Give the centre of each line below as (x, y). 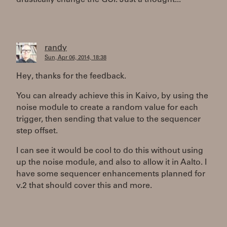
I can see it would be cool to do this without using (110, 151)
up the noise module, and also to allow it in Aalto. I (111, 163)
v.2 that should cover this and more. (84, 186)
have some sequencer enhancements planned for (111, 174)
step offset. (37, 131)
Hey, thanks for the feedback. (71, 77)
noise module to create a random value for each (107, 108)
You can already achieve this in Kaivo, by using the (112, 96)
